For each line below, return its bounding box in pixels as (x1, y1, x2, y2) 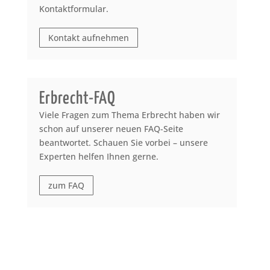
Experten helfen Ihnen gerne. (39, 150, 159, 162)
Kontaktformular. (39, 2, 108, 14)
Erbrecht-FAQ (39, 90, 116, 107)
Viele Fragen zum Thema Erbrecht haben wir (39, 108, 220, 121)
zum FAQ (48, 180, 84, 192)
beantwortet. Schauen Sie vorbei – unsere (39, 136, 208, 148)
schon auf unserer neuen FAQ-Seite (39, 122, 183, 134)
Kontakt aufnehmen (48, 31, 129, 43)
